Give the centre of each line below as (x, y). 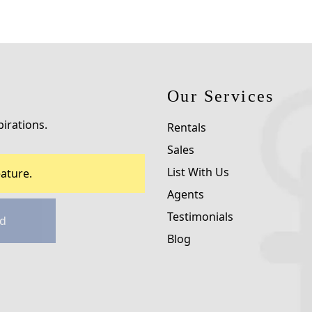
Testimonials (200, 217)
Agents (186, 195)
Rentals (187, 128)
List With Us (198, 172)
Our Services (221, 96)
